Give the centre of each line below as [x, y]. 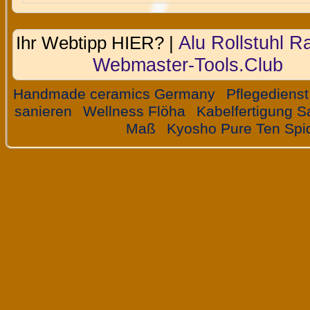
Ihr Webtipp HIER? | [98, 43]
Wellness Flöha [135, 112]
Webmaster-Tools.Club [188, 64]
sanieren [44, 112]
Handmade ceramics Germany [114, 94]
